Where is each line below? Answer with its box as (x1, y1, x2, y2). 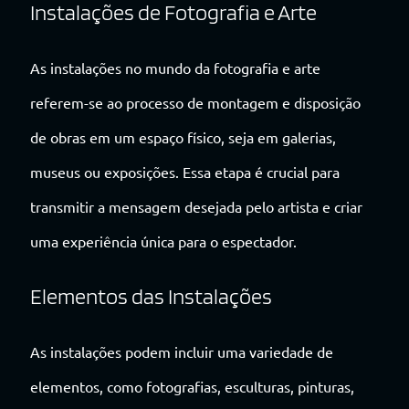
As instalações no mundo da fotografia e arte (30, 58, 320, 77)
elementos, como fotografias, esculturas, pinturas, (30, 376, 354, 395)
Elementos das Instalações (30, 282, 272, 309)
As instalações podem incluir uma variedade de (30, 341, 333, 361)
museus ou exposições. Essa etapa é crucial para (30, 162, 340, 181)
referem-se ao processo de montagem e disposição (30, 92, 361, 111)
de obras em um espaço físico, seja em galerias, (30, 127, 336, 146)
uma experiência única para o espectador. (30, 231, 297, 250)
